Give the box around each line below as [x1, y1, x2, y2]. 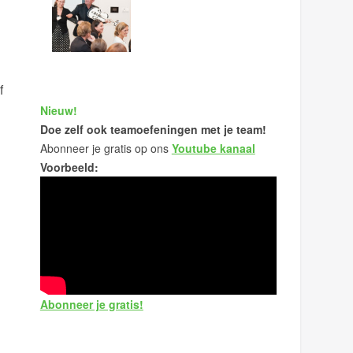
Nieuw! [39, 102, 77, 118]
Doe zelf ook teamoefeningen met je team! [39, 121, 266, 137]
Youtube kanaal [171, 140, 255, 156]
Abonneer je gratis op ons [39, 140, 172, 156]
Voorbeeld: [39, 159, 98, 175]
